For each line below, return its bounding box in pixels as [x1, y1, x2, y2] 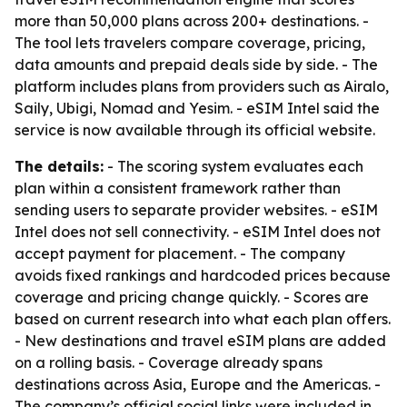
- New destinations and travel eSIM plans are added [15, 332, 386, 350]
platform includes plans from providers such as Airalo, [15, 77, 389, 95]
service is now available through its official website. [15, 121, 375, 139]
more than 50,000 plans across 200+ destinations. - [15, 12, 369, 30]
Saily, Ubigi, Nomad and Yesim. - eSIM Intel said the [15, 99, 380, 117]
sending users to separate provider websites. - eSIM [15, 201, 378, 219]
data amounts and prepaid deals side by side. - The [15, 55, 378, 74]
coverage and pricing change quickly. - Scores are [15, 288, 369, 306]
